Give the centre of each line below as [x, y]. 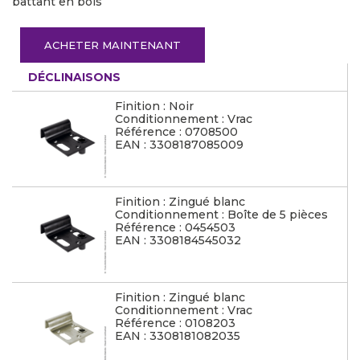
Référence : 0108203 [175, 323]
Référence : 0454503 [175, 227]
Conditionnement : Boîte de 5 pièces [221, 215]
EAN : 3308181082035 [178, 336]
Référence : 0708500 [176, 132]
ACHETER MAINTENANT [112, 45]
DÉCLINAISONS [74, 77]
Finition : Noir [154, 106]
